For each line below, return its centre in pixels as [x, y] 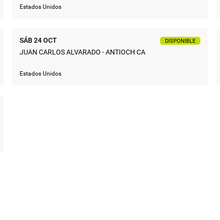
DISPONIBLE [180, 41]
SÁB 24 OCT [38, 40]
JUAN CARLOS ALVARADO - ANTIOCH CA [82, 52]
